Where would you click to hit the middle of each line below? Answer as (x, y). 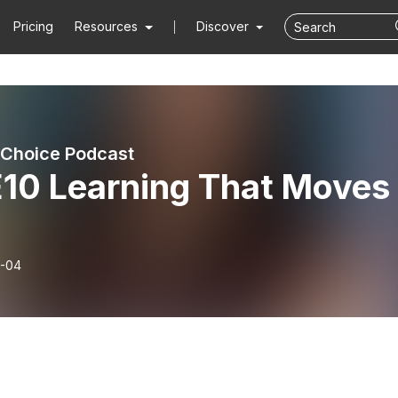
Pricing (34, 26)
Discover (224, 26)
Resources (107, 26)
